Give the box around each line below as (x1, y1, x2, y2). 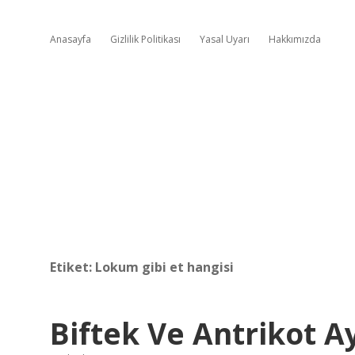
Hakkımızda (269, 32, 321, 46)
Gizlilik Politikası (110, 32, 181, 46)
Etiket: (50, 258, 95, 276)
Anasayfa (50, 32, 91, 46)
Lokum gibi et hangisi (95, 258, 234, 276)
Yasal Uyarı (200, 32, 250, 46)
